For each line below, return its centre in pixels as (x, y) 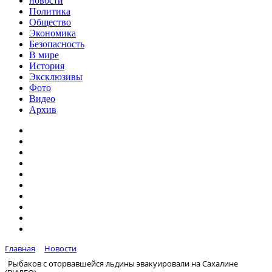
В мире (44, 55)
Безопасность (57, 44)
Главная (20, 248)
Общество (50, 22)
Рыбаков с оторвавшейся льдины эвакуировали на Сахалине (123, 263)
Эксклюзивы (56, 77)
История (47, 66)
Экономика (53, 33)
